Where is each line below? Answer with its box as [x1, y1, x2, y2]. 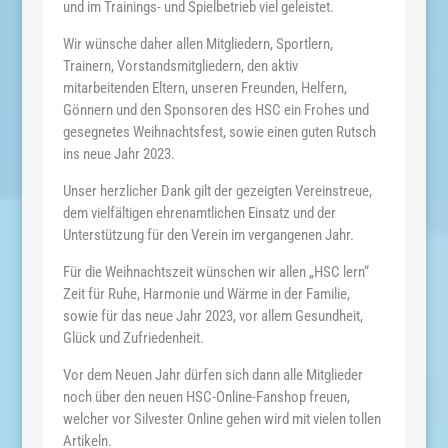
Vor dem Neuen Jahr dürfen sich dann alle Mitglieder [62, 366, 363, 385]
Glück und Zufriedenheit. [62, 329, 204, 348]
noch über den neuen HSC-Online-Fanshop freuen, [62, 388, 350, 407]
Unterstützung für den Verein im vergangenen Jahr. [62, 226, 354, 245]
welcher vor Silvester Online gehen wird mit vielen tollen [62, 410, 381, 429]
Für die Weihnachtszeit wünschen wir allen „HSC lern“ [62, 263, 369, 282]
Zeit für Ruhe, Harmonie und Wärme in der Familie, [62, 285, 350, 304]
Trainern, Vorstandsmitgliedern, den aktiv [62, 57, 298, 76]
